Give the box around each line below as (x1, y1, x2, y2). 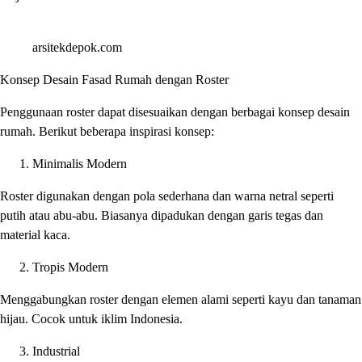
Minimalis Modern (32, 157, 127, 170)
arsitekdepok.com (32, 40, 122, 54)
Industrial (32, 344, 80, 358)
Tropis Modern (32, 260, 108, 274)
